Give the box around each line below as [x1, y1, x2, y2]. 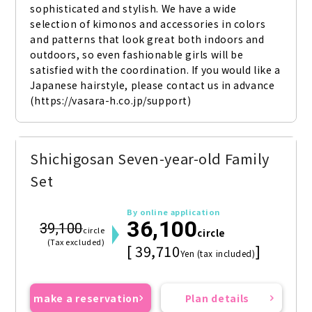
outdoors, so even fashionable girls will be [30, 47, 244, 62]
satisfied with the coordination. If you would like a [30, 63, 281, 77]
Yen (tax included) [180, 247, 256, 260]
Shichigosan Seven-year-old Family [30, 148, 270, 169]
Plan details [185, 291, 250, 306]
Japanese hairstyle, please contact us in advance [30, 78, 275, 93]
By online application [127, 206, 220, 218]
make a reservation [33, 291, 139, 306]
